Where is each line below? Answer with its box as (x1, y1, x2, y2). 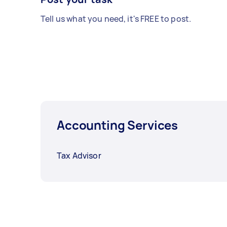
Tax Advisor (57, 149, 101, 161)
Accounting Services (57, 116, 178, 133)
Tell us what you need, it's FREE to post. (41, 13, 192, 24)
